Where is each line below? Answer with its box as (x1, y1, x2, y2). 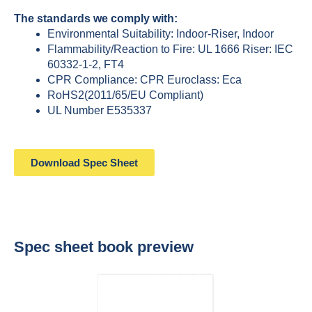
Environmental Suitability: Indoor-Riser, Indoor (47, 28, 274, 40)
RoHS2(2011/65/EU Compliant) (47, 89, 203, 102)
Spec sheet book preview (14, 238, 194, 256)
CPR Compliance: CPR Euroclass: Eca (47, 74, 242, 86)
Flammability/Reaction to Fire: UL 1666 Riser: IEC (47, 43, 293, 56)
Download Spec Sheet (31, 157, 138, 169)
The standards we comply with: (14, 13, 178, 25)
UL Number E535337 (47, 104, 152, 117)
